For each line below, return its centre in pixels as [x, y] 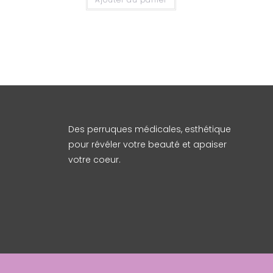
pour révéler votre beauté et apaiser [147, 144]
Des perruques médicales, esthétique [150, 129]
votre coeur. [94, 159]
